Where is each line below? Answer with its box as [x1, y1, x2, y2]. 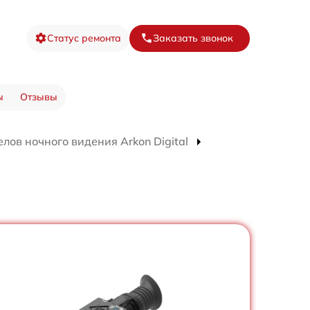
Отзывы [19, 90, 57, 103]
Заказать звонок [153, 31, 233, 44]
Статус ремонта [47, 31, 121, 44]
